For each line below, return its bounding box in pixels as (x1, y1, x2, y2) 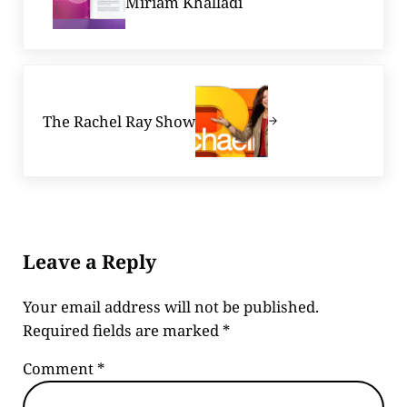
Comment (22, 358, 97, 380)
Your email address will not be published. (22, 296, 319, 318)
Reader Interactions (21, 213, 241, 243)
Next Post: (21, 64, 95, 85)
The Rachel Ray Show (43, 110, 196, 132)
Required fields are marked (22, 320, 223, 342)
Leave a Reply (22, 248, 156, 275)
